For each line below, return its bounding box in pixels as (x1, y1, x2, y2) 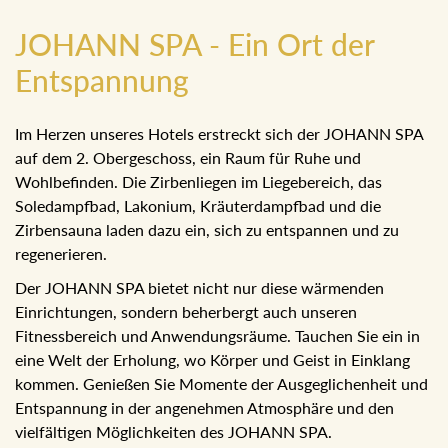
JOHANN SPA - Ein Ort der (15, 25, 374, 62)
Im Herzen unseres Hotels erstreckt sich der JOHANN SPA (15, 123, 429, 143)
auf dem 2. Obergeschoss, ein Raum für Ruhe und (15, 147, 369, 167)
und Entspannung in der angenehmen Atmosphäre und (15, 397, 403, 417)
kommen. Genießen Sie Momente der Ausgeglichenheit (15, 373, 407, 393)
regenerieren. (15, 243, 110, 263)
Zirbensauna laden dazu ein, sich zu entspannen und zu (15, 219, 412, 239)
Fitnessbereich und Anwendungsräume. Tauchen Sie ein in (15, 325, 433, 345)
